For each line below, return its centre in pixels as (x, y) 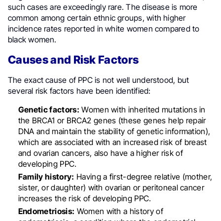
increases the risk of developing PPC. (85, 198)
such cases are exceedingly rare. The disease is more (103, 7)
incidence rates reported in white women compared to (104, 28)
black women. (32, 39)
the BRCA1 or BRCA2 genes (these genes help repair (112, 120)
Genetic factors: (49, 109)
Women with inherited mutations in (142, 109)
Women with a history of (119, 211)
